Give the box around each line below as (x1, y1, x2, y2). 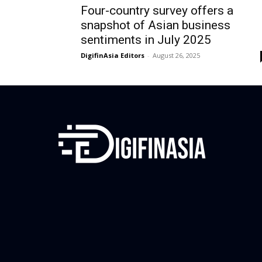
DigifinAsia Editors (81, 50, 144, 60)
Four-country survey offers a (81, 3, 233, 18)
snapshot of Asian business (81, 18, 230, 32)
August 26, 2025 (153, 50, 200, 60)
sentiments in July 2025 (81, 32, 211, 47)
